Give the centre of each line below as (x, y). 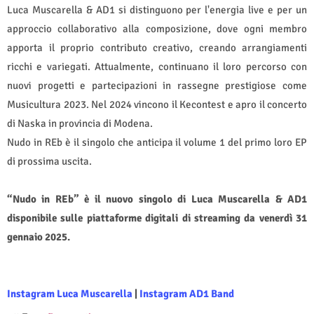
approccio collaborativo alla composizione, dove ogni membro (157, 28)
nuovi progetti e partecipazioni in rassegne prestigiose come (157, 85)
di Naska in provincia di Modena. (80, 123)
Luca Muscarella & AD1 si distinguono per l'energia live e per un (157, 9)
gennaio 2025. (39, 237)
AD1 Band (212, 293)
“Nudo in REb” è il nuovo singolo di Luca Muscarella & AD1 (157, 199)
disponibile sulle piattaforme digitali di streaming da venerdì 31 (157, 218)
